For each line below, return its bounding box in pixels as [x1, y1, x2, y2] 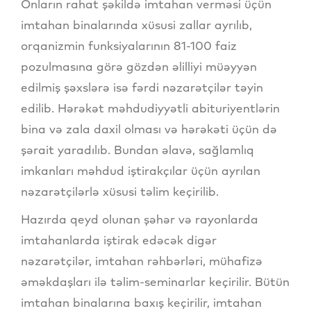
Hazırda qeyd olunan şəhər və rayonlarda [21, 212, 258, 227]
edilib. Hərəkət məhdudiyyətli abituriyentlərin [21, 101, 280, 116]
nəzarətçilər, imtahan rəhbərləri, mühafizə [21, 253, 262, 269]
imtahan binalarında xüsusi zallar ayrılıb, [21, 17, 252, 33]
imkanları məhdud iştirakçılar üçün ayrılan [21, 163, 260, 178]
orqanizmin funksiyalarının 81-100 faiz [21, 38, 237, 53]
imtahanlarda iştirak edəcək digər [21, 233, 217, 248]
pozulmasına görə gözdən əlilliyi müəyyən [21, 59, 257, 74]
